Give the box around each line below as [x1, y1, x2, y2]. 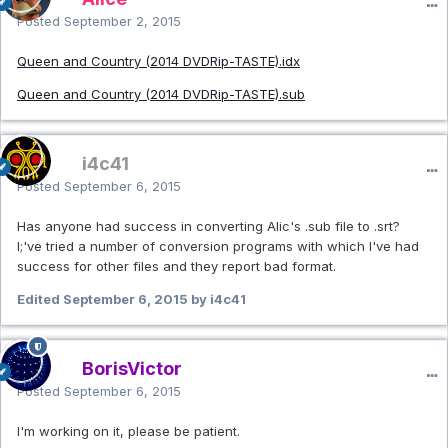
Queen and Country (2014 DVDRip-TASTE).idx [17, 53, 300, 70]
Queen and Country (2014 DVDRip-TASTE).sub [17, 86, 305, 103]
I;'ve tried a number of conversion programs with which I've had [17, 238, 419, 255]
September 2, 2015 [64, 13, 181, 30]
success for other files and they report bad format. [17, 258, 336, 275]
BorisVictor [82, 358, 182, 380]
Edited [17, 291, 63, 308]
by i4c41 [188, 291, 246, 308]
